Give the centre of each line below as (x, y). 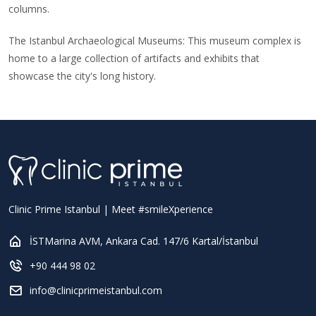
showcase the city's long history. (82, 76)
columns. (29, 9)
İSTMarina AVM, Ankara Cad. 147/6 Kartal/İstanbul (144, 241)
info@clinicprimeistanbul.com (96, 290)
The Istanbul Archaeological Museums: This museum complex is (155, 41)
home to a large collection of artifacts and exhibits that (134, 58)
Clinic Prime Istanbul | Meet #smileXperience (111, 209)
